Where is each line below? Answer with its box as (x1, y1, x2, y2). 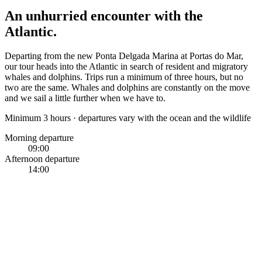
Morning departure (5, 133, 74, 143)
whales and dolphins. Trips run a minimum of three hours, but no (5, 72, 243, 82)
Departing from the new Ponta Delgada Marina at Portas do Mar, (5, 51, 243, 61)
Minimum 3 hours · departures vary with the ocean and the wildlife (5, 113, 251, 123)
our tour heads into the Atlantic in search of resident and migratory (5, 61, 248, 72)
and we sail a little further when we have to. (5, 93, 166, 104)
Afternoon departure (5, 154, 80, 164)
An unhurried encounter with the (5, 8, 203, 23)
